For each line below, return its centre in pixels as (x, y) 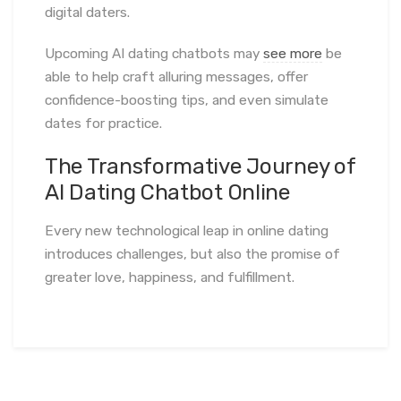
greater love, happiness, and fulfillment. (170, 277)
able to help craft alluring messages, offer (176, 77)
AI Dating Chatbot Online (167, 192)
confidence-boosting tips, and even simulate (187, 100)
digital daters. (87, 12)
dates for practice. (103, 123)
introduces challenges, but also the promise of (192, 254)
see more (293, 53)
